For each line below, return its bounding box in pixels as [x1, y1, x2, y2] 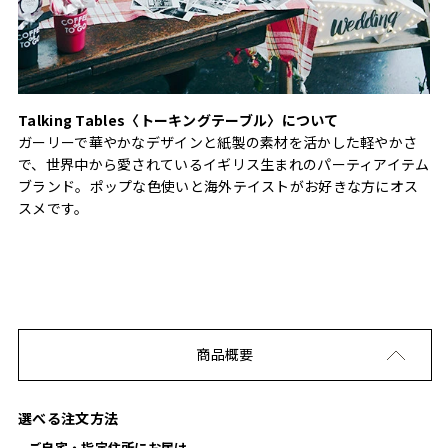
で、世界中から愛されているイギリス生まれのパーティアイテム [18, 153, 430, 174]
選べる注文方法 [18, 407, 119, 428]
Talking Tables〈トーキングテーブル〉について [18, 109, 339, 130]
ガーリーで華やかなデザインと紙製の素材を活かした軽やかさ [18, 131, 418, 152]
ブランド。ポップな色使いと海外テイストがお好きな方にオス [18, 175, 419, 196]
